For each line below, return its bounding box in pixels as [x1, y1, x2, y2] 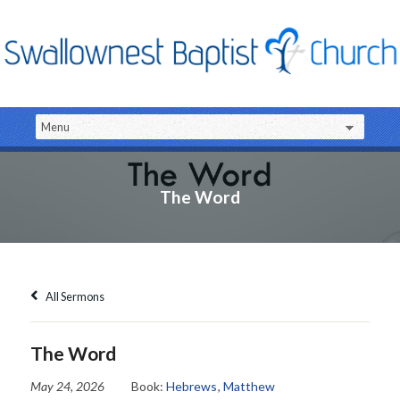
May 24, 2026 [29, 378, 104, 394]
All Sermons [43, 288, 104, 304]
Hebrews [165, 378, 217, 394]
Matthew [222, 378, 275, 394]
